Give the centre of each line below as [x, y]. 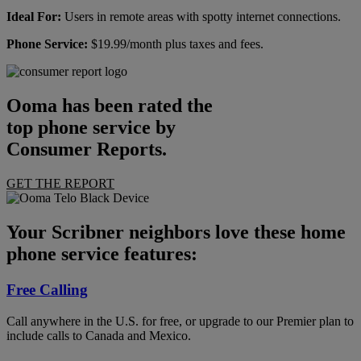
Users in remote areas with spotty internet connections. [201, 17]
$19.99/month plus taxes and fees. [176, 44]
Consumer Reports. [87, 149]
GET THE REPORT [60, 184]
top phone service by [91, 128]
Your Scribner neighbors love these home [176, 232]
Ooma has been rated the [110, 106]
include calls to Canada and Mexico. [99, 335]
